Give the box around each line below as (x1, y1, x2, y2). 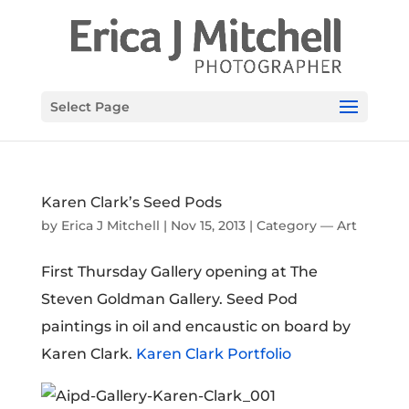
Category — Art (256, 217, 357, 234)
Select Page (49, 99, 130, 115)
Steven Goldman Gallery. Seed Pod (40, 290, 298, 308)
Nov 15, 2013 (170, 217, 246, 234)
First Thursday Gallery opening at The (40, 263, 318, 280)
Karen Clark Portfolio (135, 345, 291, 362)
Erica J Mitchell (60, 217, 160, 234)
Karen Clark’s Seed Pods (40, 194, 222, 211)
